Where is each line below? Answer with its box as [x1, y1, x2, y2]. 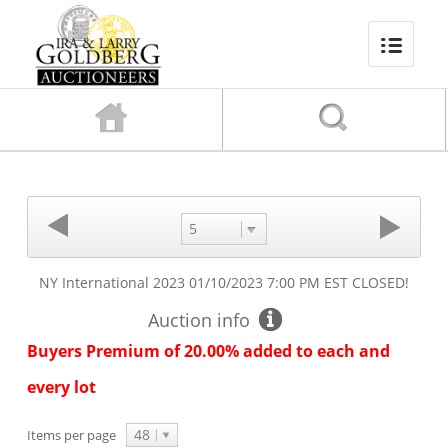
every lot [26, 376, 96, 398]
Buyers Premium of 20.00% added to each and [26, 340, 390, 362]
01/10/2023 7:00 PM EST [188, 273, 348, 292]
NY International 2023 [38, 273, 185, 292]
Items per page [26, 426, 116, 444]
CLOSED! [347, 273, 409, 292]
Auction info [147, 308, 250, 332]
